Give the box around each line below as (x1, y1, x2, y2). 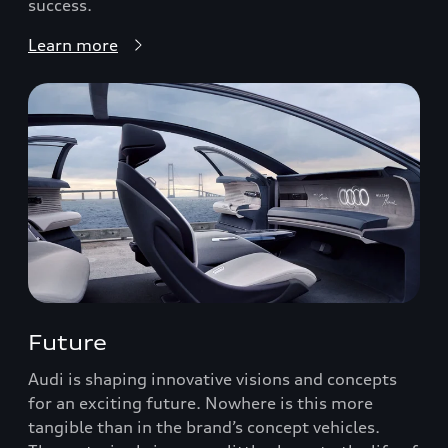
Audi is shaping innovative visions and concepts (28, 369, 397, 389)
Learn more (28, 34, 118, 55)
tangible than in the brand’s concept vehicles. (28, 417, 380, 437)
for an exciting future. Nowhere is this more (28, 393, 373, 413)
